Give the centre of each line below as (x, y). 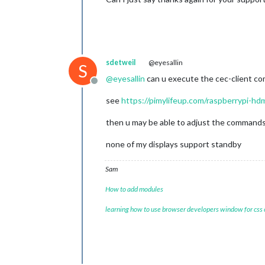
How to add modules (134, 189)
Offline (108, 87)
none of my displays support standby (174, 144)
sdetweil (121, 62)
